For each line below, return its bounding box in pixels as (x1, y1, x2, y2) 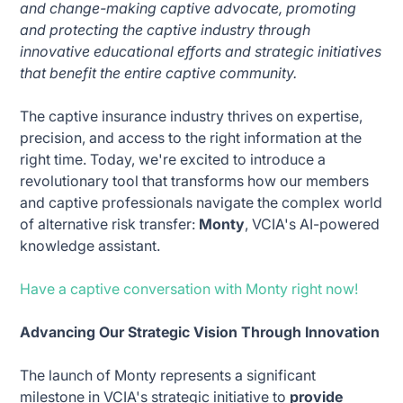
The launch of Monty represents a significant (20, 365, 317, 384)
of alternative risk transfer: (20, 214, 200, 233)
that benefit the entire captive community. (20, 63, 298, 82)
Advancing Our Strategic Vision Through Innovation (20, 322, 381, 341)
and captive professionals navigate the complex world (20, 193, 383, 211)
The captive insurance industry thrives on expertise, (20, 106, 363, 125)
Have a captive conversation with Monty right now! (20, 279, 359, 298)
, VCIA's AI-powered (245, 214, 381, 233)
